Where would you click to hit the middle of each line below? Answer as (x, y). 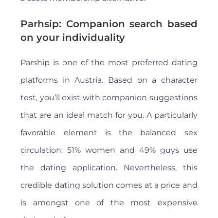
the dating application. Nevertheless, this (109, 168)
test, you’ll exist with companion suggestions (109, 98)
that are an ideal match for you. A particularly (109, 115)
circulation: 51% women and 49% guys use (109, 150)
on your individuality (73, 38)
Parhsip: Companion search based (109, 24)
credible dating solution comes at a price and (109, 185)
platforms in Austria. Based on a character (109, 80)
